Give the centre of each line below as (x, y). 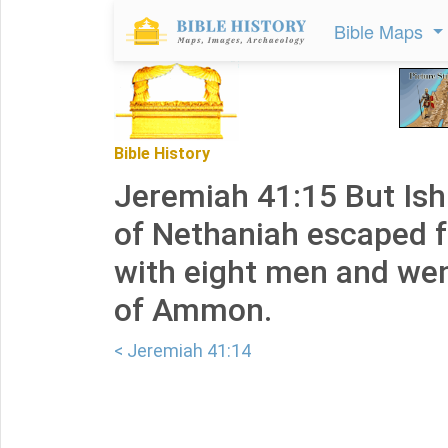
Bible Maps (381, 31)
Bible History (162, 153)
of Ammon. (193, 310)
